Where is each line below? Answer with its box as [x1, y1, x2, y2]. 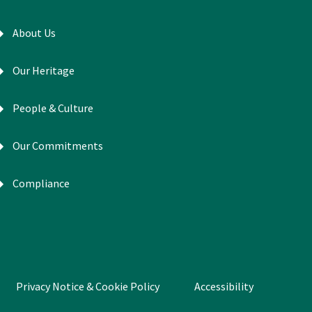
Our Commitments [12, 139, 103, 153]
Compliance [12, 176, 70, 190]
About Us [12, 26, 56, 40]
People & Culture [12, 101, 93, 115]
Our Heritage [12, 63, 75, 77]
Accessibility [194, 279, 253, 293]
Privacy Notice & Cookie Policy [16, 279, 159, 293]
